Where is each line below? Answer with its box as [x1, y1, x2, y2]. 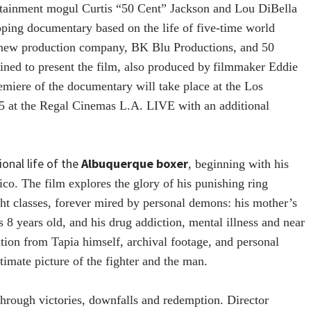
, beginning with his [188, 157, 289, 171]
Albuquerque [81, 155, 153, 172]
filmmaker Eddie [213, 60, 298, 74]
